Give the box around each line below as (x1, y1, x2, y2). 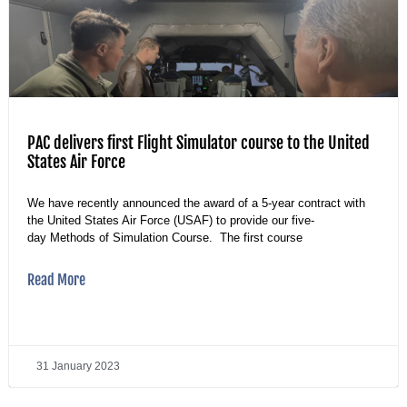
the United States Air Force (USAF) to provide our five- (27, 213, 314, 227)
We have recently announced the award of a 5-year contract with (27, 195, 365, 210)
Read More (27, 270, 85, 289)
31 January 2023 (36, 359, 120, 372)
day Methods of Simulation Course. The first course (27, 230, 303, 244)
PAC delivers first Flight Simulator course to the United (27, 132, 370, 153)
